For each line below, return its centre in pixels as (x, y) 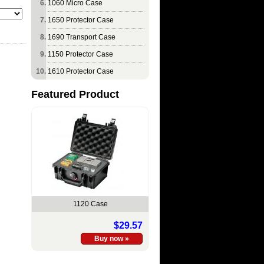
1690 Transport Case (82, 37)
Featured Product (75, 94)
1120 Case (90, 204)
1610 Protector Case (81, 71)
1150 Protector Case (80, 54)
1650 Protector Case (81, 20)
